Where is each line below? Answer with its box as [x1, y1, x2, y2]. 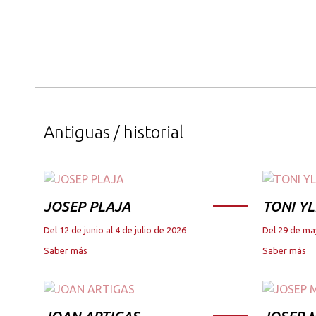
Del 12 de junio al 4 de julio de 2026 [44, 224, 186, 235]
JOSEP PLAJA [44, 197, 130, 214]
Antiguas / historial [44, 122, 183, 142]
